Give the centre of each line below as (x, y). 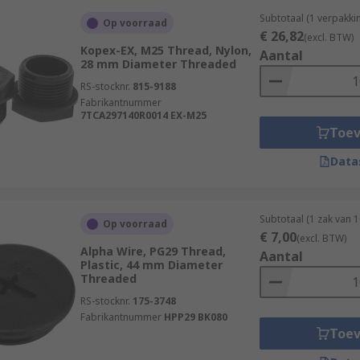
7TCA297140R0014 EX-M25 (143, 115)
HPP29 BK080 (195, 317)
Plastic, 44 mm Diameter (151, 265)
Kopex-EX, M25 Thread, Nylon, (166, 50)
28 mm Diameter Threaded (158, 64)
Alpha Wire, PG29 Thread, (153, 251)
